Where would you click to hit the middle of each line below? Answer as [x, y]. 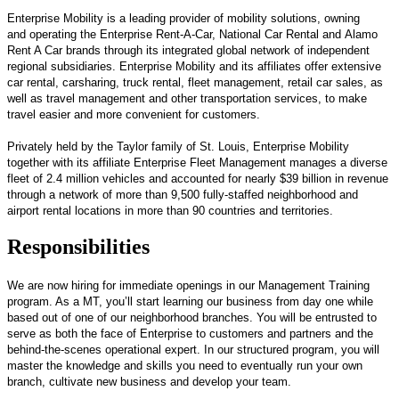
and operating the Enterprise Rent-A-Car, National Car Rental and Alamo [192, 34]
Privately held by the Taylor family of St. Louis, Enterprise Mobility [178, 146]
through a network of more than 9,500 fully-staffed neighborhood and [183, 194]
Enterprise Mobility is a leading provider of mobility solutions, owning [183, 18]
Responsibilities [78, 247]
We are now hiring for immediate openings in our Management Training [188, 286]
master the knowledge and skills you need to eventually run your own [185, 366]
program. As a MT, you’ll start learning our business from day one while [190, 302]
